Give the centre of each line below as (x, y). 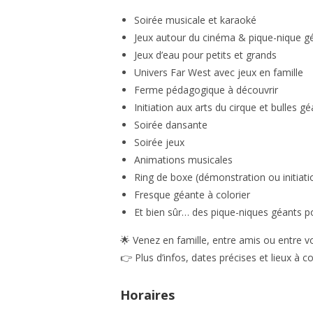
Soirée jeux (159, 143)
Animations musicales (183, 160)
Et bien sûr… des (173, 212)
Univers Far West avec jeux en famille (219, 73)
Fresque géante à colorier (192, 195)
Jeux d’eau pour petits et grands (205, 55)
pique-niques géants (256, 212)
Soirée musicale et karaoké (195, 20)
